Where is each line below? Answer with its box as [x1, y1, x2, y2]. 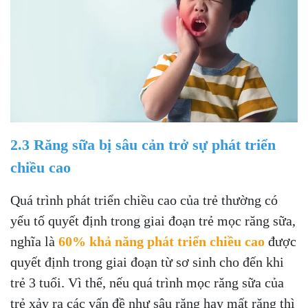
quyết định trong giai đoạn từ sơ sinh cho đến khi [10, 254, 284, 269]
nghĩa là [10, 234, 58, 249]
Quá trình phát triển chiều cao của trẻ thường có [10, 192, 278, 208]
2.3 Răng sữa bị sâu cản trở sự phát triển [10, 136, 276, 153]
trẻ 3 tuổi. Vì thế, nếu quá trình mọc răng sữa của [10, 275, 284, 290]
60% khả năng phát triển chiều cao [58, 234, 268, 249]
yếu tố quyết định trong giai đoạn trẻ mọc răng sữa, [10, 213, 296, 228]
